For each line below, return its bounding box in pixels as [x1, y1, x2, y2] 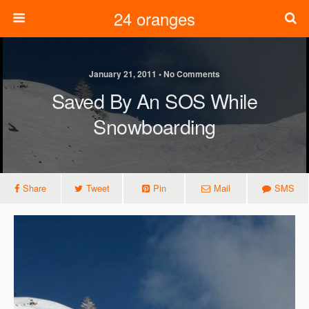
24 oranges [114, 6, 195, 30]
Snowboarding [93, 112, 216, 140]
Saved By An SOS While [52, 86, 257, 114]
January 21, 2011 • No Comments [89, 68, 220, 80]
